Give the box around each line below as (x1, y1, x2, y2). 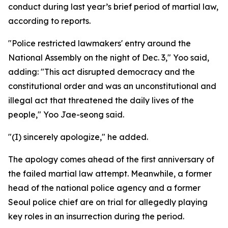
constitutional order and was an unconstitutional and (8, 81, 216, 91)
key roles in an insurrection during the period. (8, 211, 184, 221)
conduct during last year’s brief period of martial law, (8, 2, 218, 12)
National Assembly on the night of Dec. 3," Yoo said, (8, 52, 209, 63)
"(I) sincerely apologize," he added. (8, 132, 148, 142)
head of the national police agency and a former (8, 183, 201, 193)
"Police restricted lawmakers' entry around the (8, 38, 191, 48)
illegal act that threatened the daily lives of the (8, 95, 194, 105)
